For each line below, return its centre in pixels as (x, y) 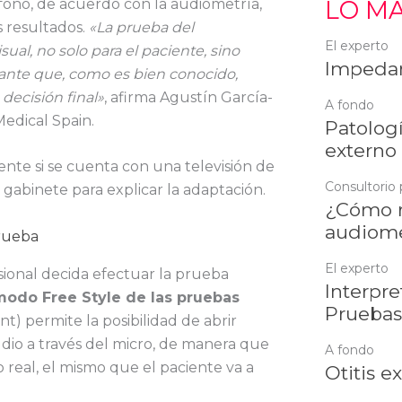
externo (361, 150)
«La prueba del (141, 27)
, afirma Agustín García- (188, 97)
